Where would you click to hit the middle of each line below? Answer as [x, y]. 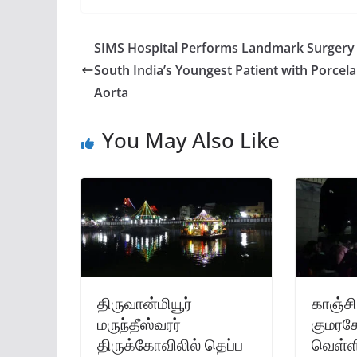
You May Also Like [191, 140]
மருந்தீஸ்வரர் [139, 324]
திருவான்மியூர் [145, 304]
